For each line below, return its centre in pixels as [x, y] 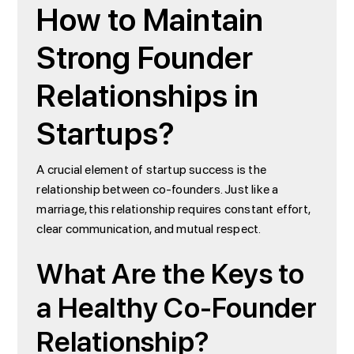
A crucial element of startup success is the [151, 169]
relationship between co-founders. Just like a [158, 189]
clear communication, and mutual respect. [149, 229]
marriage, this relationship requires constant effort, [173, 209]
